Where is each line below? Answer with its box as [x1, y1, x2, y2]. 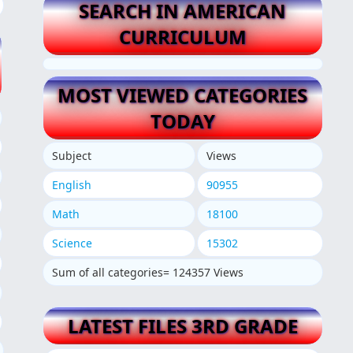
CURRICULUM [118, 23, 247, 50]
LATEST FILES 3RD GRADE [67, 313, 298, 340]
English [51, 177, 91, 193]
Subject [51, 148, 91, 164]
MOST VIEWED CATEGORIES [58, 82, 308, 109]
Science [51, 236, 92, 251]
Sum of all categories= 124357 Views [51, 265, 243, 281]
